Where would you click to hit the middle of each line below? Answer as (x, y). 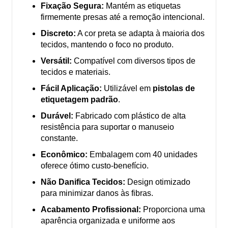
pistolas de (174, 89)
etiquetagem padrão (79, 100)
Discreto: (58, 34)
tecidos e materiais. (76, 72)
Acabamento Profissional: (91, 210)
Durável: (57, 116)
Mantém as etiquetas (142, 6)
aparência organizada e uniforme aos (108, 221)
